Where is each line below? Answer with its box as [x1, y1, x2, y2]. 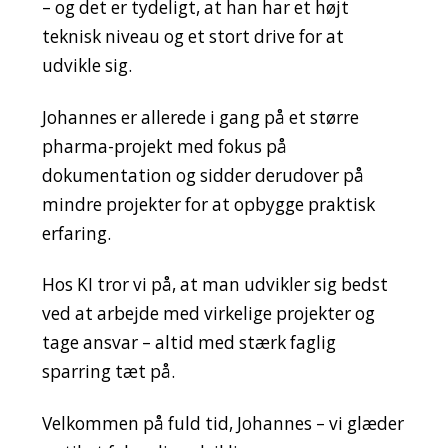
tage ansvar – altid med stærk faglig [41, 331, 336, 355]
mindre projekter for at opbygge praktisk [41, 192, 375, 216]
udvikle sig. [41, 53, 132, 77]
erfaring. [41, 221, 111, 245]
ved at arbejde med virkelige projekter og [41, 302, 375, 326]
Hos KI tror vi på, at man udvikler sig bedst [41, 273, 388, 297]
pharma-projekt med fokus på [41, 134, 287, 158]
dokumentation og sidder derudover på [41, 163, 364, 187]
